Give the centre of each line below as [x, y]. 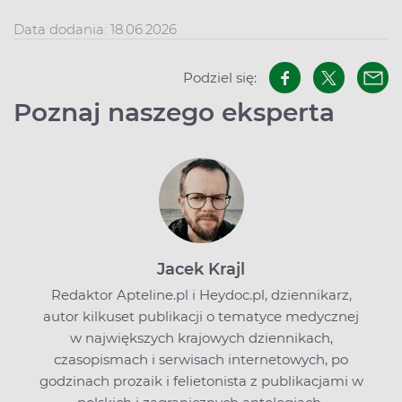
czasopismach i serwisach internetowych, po [201, 360]
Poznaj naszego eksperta [174, 113]
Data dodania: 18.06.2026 [95, 30]
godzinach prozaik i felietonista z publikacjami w [201, 381]
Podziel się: [220, 77]
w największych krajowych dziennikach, [201, 338]
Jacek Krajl [201, 270]
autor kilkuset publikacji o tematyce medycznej [201, 317]
